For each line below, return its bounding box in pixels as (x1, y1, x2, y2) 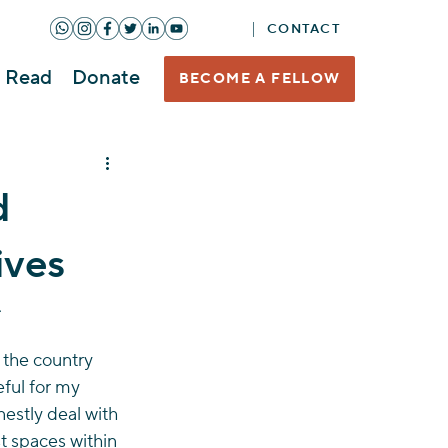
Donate (72, 65, 140, 91)
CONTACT (266, 20, 342, 37)
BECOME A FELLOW (178, 70, 341, 88)
